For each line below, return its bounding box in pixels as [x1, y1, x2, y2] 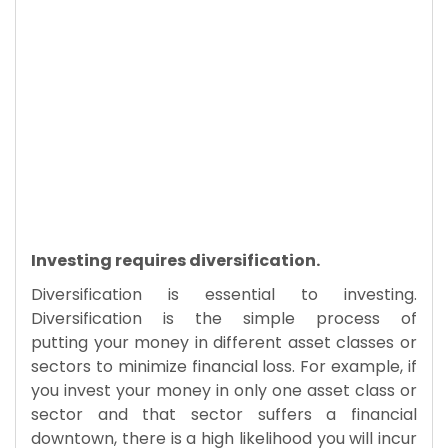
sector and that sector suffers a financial [31, 403, 417, 427]
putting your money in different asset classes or [31, 331, 417, 355]
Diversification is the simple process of [31, 307, 417, 331]
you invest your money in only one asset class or [31, 379, 417, 403]
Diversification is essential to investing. [31, 283, 417, 307]
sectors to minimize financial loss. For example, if [31, 355, 417, 379]
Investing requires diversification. [31, 249, 320, 273]
